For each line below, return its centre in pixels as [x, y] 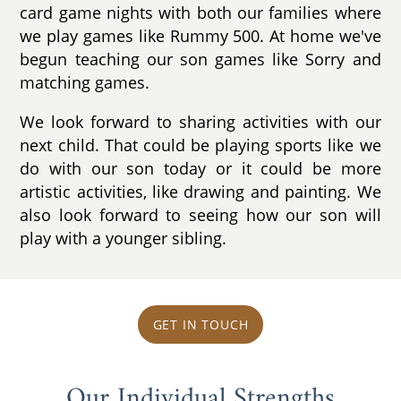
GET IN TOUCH [200, 325]
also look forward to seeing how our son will [200, 214]
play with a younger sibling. [124, 238]
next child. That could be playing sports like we [200, 145]
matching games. [85, 82]
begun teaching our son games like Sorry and [200, 59]
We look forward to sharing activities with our [200, 121]
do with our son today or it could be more [200, 168]
